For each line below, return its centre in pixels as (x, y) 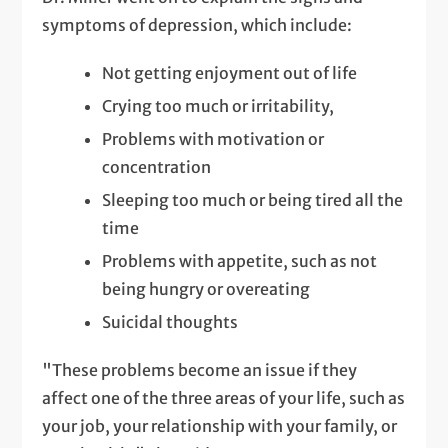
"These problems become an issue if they (200, 370)
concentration (157, 167)
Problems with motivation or (213, 139)
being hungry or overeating (206, 289)
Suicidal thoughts (170, 322)
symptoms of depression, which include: (197, 25)
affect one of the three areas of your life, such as (224, 398)
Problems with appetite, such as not (240, 261)
